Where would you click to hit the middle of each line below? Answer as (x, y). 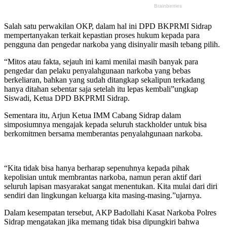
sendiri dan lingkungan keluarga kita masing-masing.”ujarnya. (103, 196)
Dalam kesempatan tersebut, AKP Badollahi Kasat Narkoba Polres (110, 213)
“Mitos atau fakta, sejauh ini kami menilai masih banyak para (101, 62)
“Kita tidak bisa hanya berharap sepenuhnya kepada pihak (97, 168)
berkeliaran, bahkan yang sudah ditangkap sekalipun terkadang (104, 80)
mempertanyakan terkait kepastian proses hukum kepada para (102, 35)
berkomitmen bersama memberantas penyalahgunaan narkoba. (103, 134)
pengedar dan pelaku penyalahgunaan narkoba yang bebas (97, 71)
